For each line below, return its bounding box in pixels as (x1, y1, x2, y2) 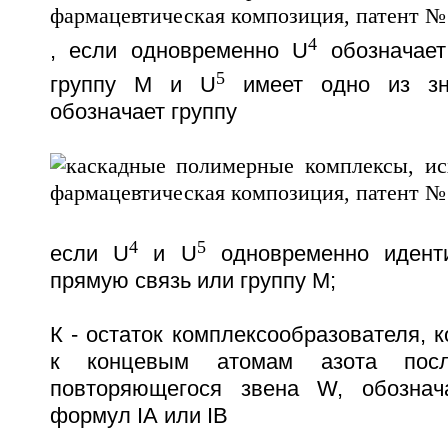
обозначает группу (49, 99, 237, 124)
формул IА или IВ (49, 403, 228, 428)
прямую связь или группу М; (49, 268, 336, 293)
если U (49, 241, 129, 266)
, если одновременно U (49, 38, 309, 63)
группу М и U (49, 72, 216, 97)
